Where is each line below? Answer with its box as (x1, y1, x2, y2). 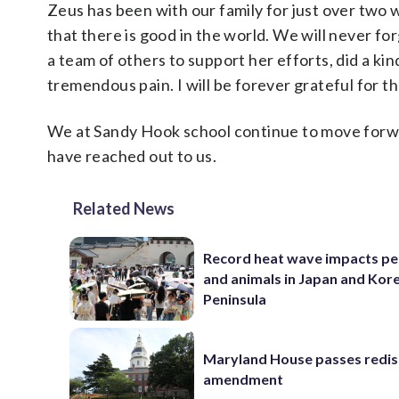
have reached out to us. (47, 146, 217, 167)
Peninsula (203, 290, 267, 308)
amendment (203, 370, 284, 388)
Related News (73, 199, 175, 219)
